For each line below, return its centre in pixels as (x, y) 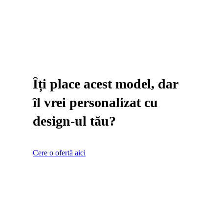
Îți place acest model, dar (105, 84)
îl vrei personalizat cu (95, 103)
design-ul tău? (74, 121)
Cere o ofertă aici (59, 153)
